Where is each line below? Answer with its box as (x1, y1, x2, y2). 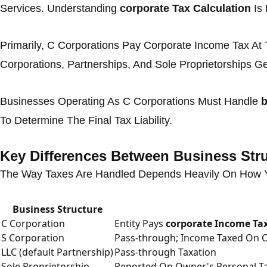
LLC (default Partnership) (1, 246, 113, 259)
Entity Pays (114, 217, 166, 230)
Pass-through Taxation (114, 246, 216, 259)
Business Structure (12, 203, 103, 216)
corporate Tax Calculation (120, 2, 251, 14)
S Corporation (1, 231, 64, 244)
